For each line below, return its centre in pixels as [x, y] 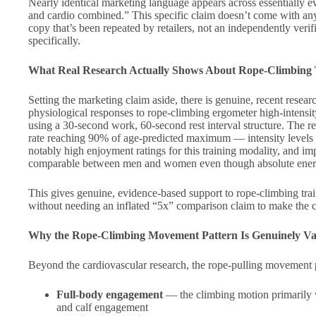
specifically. [54, 41]
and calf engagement [102, 308]
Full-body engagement [110, 295]
